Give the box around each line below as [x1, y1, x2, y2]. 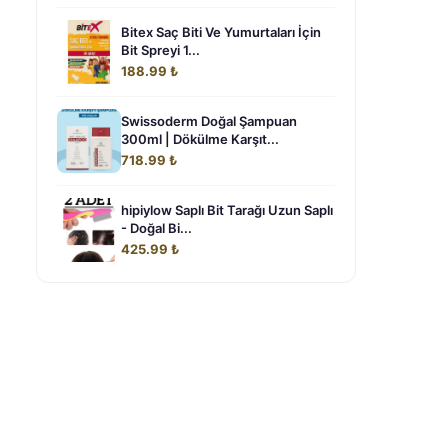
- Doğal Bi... [121, 220, 192, 236]
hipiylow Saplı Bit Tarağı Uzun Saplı [121, 202, 333, 218]
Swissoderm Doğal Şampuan [121, 113, 297, 129]
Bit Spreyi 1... [121, 42, 200, 58]
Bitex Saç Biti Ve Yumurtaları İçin [121, 24, 321, 40]
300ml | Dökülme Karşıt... [121, 131, 279, 147]
